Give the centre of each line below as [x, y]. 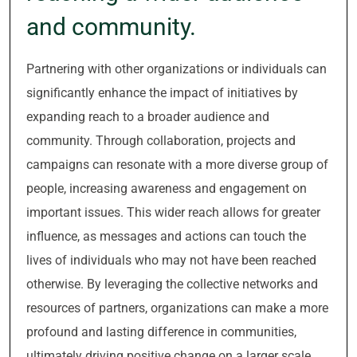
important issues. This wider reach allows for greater [173, 212]
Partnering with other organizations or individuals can [177, 69]
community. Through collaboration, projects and [161, 141]
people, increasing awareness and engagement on [167, 188]
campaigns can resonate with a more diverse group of [177, 165]
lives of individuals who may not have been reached [171, 260]
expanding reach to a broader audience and [148, 117]
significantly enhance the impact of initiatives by [162, 93]
